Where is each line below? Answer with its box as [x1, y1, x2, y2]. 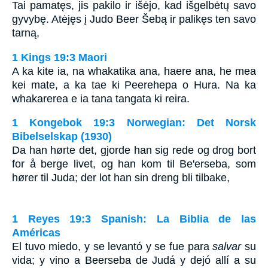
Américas [12, 226, 60, 239]
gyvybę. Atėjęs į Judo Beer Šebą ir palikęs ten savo [12, 13, 256, 25]
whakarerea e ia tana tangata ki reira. [12, 92, 190, 105]
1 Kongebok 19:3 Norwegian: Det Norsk [12, 117, 256, 129]
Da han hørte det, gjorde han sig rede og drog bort [12, 144, 256, 157]
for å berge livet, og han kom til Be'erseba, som [12, 158, 256, 170]
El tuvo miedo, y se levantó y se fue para [12, 240, 213, 252]
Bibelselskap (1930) [12, 130, 112, 143]
